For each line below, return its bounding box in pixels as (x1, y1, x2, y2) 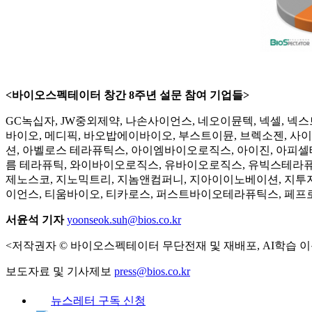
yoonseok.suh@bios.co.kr (67, 213, 181, 226)
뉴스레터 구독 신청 (51, 294, 146, 306)
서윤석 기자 (6, 213, 64, 226)
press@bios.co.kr (114, 265, 190, 277)
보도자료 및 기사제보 (6, 265, 114, 277)
